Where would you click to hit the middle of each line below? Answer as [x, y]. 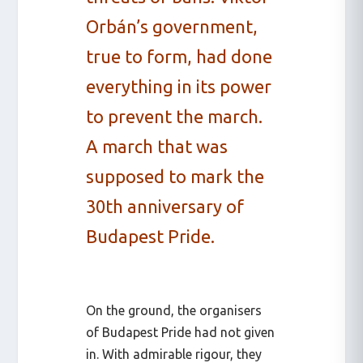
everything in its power [179, 86]
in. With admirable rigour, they [174, 354]
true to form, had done [179, 56]
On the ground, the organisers [174, 310]
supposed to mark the [175, 176]
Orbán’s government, [172, 26]
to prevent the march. [175, 116]
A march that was [157, 146]
